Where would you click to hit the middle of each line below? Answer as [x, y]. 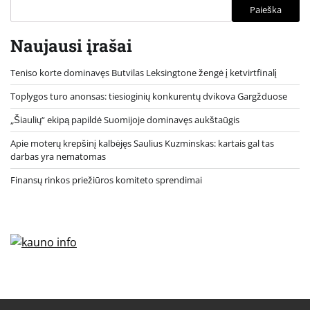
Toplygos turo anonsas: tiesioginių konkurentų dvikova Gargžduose [149, 96]
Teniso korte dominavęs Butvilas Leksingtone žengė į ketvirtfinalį [144, 72]
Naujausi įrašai [71, 45]
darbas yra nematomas [58, 156]
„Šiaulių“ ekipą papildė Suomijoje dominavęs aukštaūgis [125, 119]
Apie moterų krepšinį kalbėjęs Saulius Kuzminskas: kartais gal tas [142, 143]
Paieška [266, 10]
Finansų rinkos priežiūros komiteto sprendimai [106, 180]
